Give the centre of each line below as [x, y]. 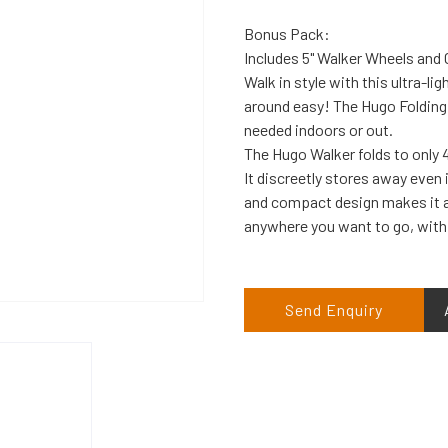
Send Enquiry [334, 309]
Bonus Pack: [287, 33]
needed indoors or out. [318, 129]
